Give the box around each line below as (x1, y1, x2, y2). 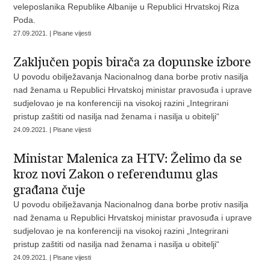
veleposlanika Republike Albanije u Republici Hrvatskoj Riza (13, 2, 240, 11)
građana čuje (13, 182, 86, 198)
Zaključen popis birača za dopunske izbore (13, 54, 251, 70)
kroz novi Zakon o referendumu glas (13, 166, 219, 182)
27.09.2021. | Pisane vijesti (13, 30, 92, 37)
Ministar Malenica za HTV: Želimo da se (13, 151, 242, 166)
